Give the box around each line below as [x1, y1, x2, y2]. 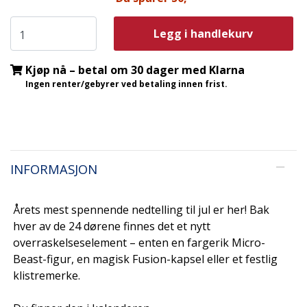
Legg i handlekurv [153, 26, 254, 42]
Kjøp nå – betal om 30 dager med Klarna [25, 62, 245, 78]
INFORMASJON [10, 160, 97, 178]
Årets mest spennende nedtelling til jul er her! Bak [13, 202, 269, 218]
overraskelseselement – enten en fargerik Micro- [13, 235, 265, 251]
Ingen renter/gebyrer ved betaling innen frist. [25, 78, 228, 90]
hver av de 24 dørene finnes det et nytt [13, 219, 210, 234]
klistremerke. [13, 268, 80, 284]
